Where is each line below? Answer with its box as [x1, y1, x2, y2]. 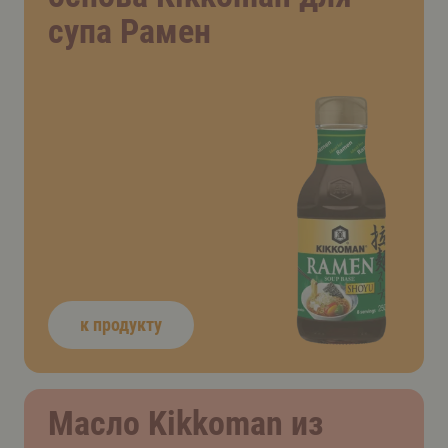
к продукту [80, 313, 162, 335]
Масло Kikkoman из [48, 402, 323, 443]
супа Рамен [48, 10, 211, 51]
